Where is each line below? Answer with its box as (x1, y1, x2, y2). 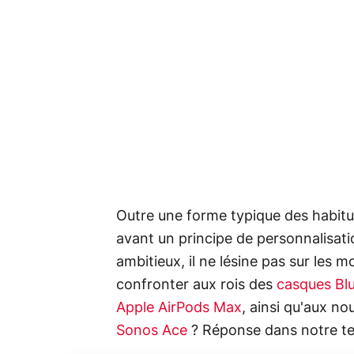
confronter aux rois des (116, 277, 277, 292)
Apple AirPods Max (116, 300, 242, 315)
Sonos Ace (116, 323, 187, 338)
